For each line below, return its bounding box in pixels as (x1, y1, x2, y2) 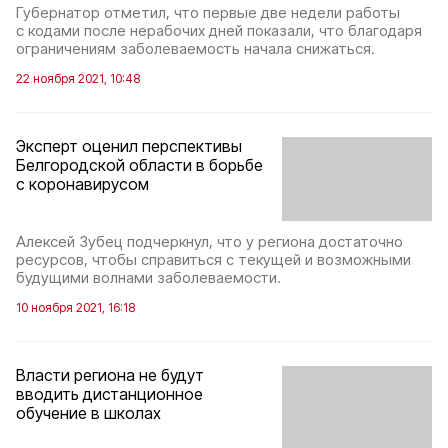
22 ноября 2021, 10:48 (16, 70, 140, 86)
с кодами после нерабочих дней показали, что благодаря (16, 20, 422, 40)
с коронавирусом (16, 173, 149, 194)
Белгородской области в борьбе (16, 154, 263, 175)
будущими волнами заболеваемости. (16, 268, 281, 288)
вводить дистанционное (16, 384, 203, 405)
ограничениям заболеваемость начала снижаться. (16, 38, 375, 58)
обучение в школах (16, 403, 161, 424)
